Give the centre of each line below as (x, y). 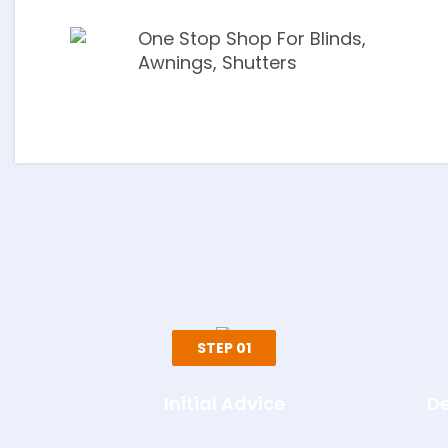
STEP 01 (224, 348)
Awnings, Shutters (217, 62)
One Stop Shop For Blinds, (252, 38)
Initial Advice (224, 403)
